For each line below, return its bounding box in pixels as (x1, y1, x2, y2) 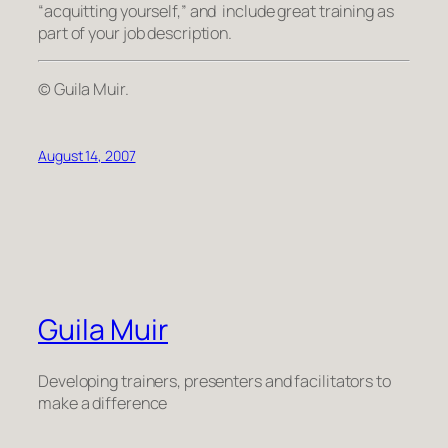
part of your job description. (38, 21, 233, 44)
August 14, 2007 (38, 146, 136, 166)
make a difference (38, 392, 168, 414)
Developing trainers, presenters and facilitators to (38, 370, 391, 392)
